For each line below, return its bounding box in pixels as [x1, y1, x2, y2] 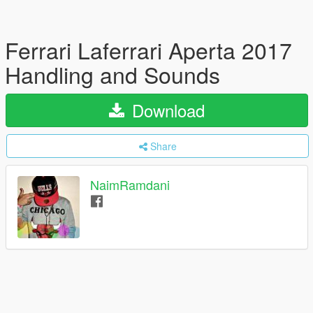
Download [127, 98, 205, 122]
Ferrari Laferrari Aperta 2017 [5, 34, 292, 66]
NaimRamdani [90, 175, 170, 194]
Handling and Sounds [5, 58, 220, 90]
